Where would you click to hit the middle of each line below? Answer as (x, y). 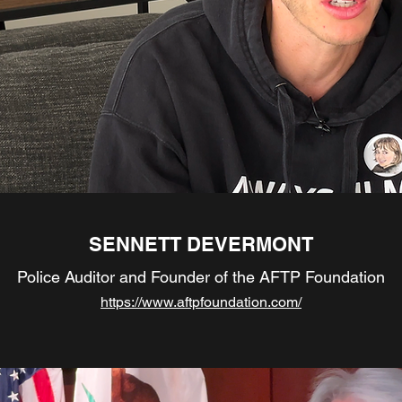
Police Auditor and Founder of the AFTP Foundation (201, 277)
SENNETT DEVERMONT (201, 244)
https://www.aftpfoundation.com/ (201, 302)
